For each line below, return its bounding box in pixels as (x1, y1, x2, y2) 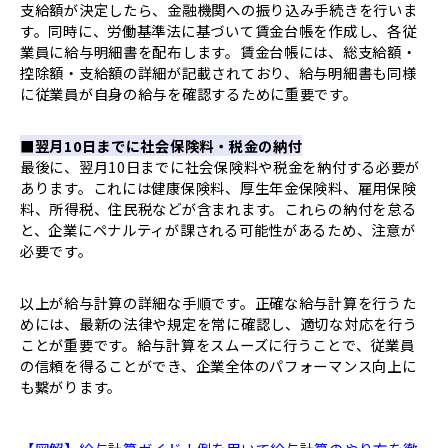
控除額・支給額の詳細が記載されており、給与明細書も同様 (20, 61, 417, 83)
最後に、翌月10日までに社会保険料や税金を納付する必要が (20, 155, 421, 177)
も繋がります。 (20, 375, 123, 397)
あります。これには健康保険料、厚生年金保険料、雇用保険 (20, 176, 417, 198)
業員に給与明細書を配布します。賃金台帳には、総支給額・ (20, 40, 417, 62)
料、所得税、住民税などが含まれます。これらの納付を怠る (20, 197, 417, 219)
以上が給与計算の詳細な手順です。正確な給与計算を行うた (20, 291, 417, 313)
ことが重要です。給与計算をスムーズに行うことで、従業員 (20, 333, 415, 355)
